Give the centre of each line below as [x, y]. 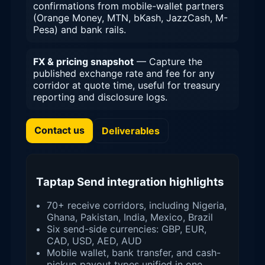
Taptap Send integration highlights [130, 182]
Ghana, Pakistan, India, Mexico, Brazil [130, 217]
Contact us [59, 130]
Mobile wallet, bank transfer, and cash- [134, 253]
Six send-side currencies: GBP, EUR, [127, 229]
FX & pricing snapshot [83, 61]
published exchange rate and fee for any [124, 73]
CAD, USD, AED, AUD [94, 241]
